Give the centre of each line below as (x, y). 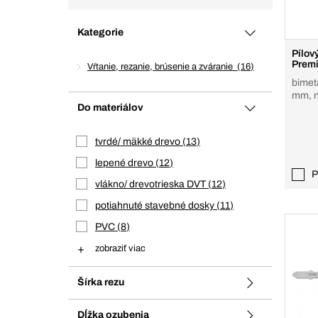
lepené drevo (125, 163)
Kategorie (100, 32)
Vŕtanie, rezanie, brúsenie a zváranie (162, 67)
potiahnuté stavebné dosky (156, 205)
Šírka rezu (101, 282)
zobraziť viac (120, 248)
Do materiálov (110, 108)
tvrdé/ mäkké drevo (139, 142)
